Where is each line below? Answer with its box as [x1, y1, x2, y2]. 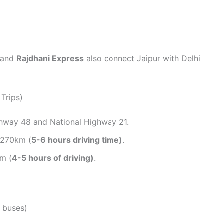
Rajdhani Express [16, 53, 84, 63]
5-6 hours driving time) [31, 134, 122, 145]
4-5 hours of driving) [12, 152, 94, 163]
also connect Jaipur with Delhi [84, 53, 200, 63]
